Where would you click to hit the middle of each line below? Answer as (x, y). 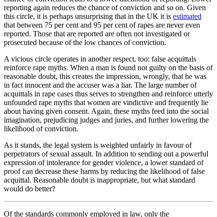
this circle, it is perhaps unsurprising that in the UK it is (88, 16)
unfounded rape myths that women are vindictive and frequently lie (106, 103)
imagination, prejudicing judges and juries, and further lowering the (106, 120)
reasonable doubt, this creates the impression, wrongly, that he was (105, 77)
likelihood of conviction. (41, 129)
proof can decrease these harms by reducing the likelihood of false (104, 171)
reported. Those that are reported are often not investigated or (97, 34)
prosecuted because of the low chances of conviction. (85, 43)
